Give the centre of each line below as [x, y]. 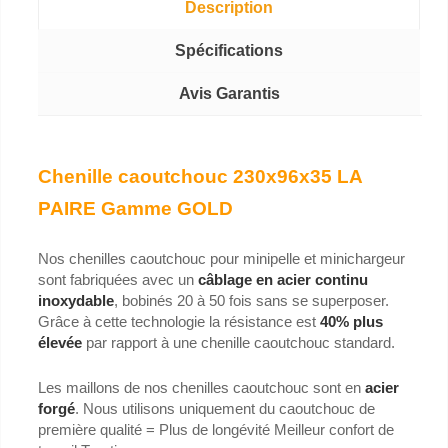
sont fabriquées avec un [118, 280]
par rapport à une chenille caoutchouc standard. [240, 343]
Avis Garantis [229, 93]
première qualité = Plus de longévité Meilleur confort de [216, 430]
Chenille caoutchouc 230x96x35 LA [200, 177]
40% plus [351, 322]
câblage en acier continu [283, 280]
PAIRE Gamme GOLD [135, 209]
